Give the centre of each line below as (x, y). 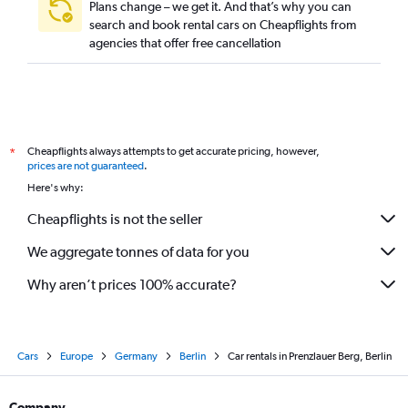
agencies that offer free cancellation (185, 43)
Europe (76, 356)
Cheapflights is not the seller (115, 219)
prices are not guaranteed (86, 166)
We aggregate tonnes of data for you (138, 251)
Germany (136, 356)
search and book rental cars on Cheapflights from (223, 25)
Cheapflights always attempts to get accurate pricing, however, (173, 151)
